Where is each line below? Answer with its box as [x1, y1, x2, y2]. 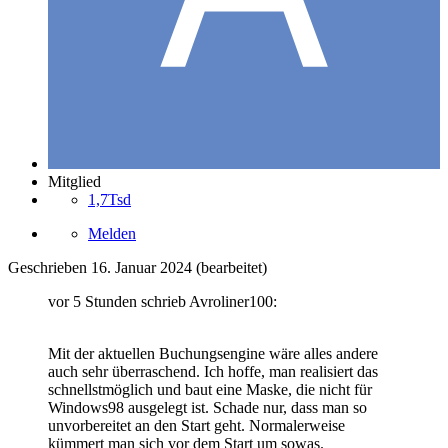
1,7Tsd [88, 190, 131, 208]
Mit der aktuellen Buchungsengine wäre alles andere [48, 344, 378, 362]
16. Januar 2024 [91, 258, 192, 276]
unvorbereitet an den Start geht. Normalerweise [48, 416, 345, 434]
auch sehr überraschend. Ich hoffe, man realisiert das [48, 362, 378, 380]
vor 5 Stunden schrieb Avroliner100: [48, 292, 277, 310]
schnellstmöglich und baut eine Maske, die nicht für [48, 380, 372, 398]
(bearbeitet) [196, 258, 267, 276]
